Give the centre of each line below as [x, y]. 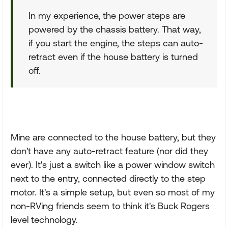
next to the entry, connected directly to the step [108, 178]
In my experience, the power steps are [107, 16]
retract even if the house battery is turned [113, 57]
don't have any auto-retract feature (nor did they [109, 151]
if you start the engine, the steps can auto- [116, 43]
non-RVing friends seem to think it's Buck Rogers [110, 206]
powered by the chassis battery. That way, [115, 29]
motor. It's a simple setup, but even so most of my [113, 192]
